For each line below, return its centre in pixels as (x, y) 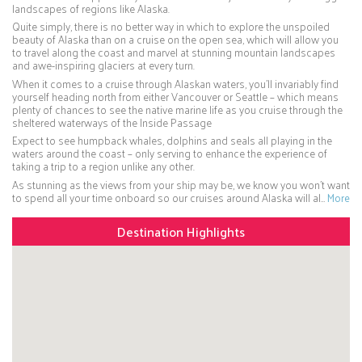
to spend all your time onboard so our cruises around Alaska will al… (170, 197)
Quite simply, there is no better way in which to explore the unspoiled (171, 27)
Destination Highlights (181, 231)
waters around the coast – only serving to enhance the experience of (170, 154)
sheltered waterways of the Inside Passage (112, 122)
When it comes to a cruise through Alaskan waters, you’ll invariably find (175, 83)
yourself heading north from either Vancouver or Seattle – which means (175, 96)
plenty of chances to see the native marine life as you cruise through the (177, 109)
